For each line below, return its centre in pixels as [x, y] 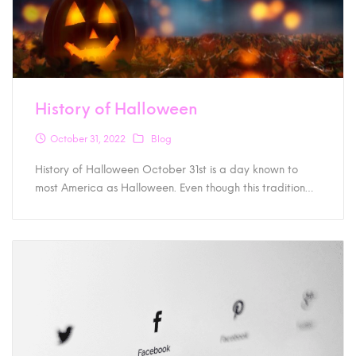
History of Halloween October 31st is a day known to [167, 169]
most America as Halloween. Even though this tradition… [174, 187]
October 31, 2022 [88, 139]
